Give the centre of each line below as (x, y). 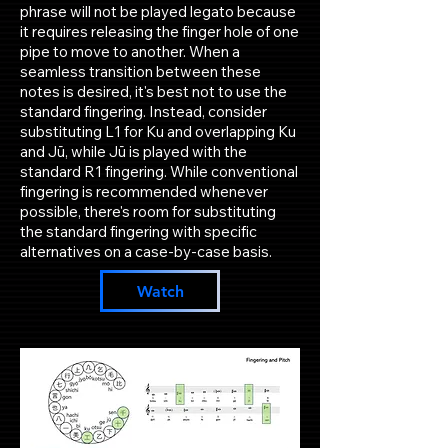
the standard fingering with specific (138, 231)
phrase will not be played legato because (158, 11)
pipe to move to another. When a (130, 51)
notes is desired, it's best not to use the (153, 91)
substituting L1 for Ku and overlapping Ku (158, 131)
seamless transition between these (140, 71)
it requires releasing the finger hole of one (159, 31)
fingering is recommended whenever (144, 191)
